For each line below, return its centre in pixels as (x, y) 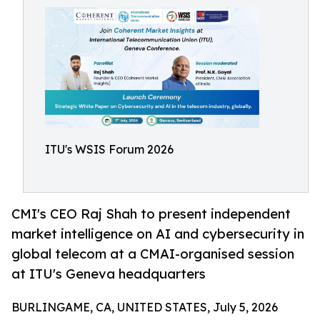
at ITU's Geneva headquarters (109, 274)
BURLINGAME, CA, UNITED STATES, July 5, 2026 (145, 307)
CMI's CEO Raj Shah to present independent (151, 214)
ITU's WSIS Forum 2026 (109, 149)
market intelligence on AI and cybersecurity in (158, 234)
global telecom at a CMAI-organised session (153, 254)
